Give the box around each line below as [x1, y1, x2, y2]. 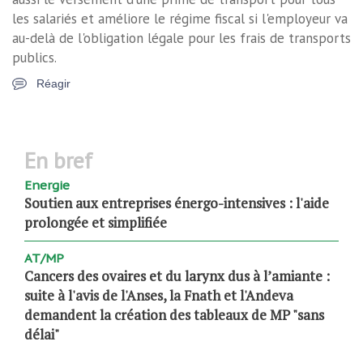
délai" [24, 325, 59, 344]
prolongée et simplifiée [24, 213, 167, 232]
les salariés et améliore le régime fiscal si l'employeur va [12, 10, 348, 28]
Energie [24, 177, 70, 193]
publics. [12, 49, 57, 66]
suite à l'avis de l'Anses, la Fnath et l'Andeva [24, 286, 293, 305]
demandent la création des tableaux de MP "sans [24, 305, 324, 324]
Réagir [36, 77, 70, 90]
